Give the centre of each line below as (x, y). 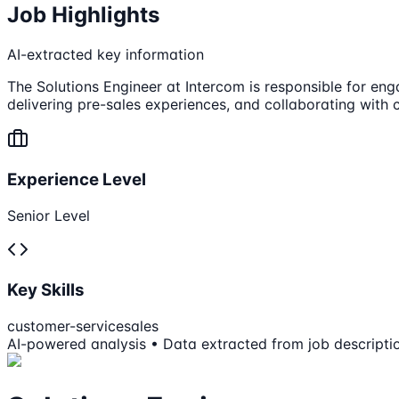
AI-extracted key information (106, 55)
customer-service (65, 326)
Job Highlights (83, 15)
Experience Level (77, 179)
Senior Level (49, 215)
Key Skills (46, 290)
